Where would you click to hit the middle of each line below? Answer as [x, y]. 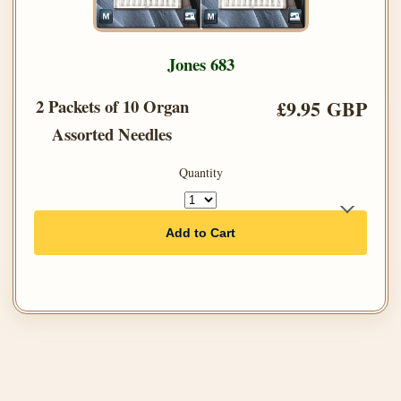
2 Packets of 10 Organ [112, 106]
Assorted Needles [112, 134]
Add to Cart [200, 233]
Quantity [200, 172]
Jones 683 [200, 64]
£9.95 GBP [322, 109]
